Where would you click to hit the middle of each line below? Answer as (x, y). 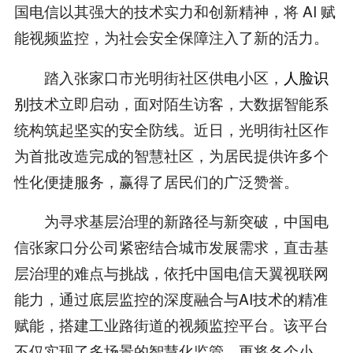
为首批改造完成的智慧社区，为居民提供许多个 (171, 154)
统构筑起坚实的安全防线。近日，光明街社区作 (171, 128)
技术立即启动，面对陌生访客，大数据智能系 (178, 102)
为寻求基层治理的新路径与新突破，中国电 (171, 221)
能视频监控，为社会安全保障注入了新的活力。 (171, 36)
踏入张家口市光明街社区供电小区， (149, 76)
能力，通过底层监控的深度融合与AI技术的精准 (171, 299)
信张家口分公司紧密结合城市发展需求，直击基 (171, 247)
